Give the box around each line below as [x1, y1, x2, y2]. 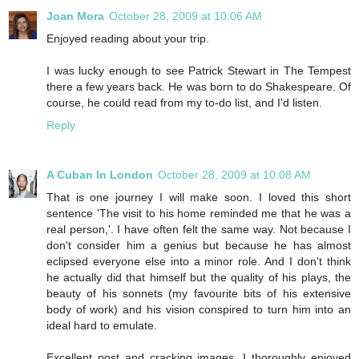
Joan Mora [46, 9, 104, 22]
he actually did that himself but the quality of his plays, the [46, 270, 351, 284]
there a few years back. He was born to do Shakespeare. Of [46, 79, 351, 93]
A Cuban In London [46, 167, 153, 181]
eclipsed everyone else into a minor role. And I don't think [46, 254, 351, 268]
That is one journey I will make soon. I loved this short [46, 190, 351, 204]
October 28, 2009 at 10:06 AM [109, 9, 262, 22]
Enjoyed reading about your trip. [46, 31, 209, 45]
